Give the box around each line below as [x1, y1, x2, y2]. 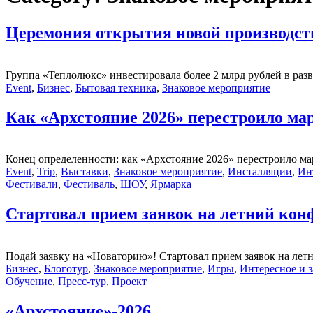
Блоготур [44, 263, 88, 275]
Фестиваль [64, 178, 115, 191]
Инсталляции [228, 166, 292, 178]
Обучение [6, 275, 52, 288]
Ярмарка [150, 178, 191, 191]
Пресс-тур [58, 275, 106, 288]
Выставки [61, 166, 108, 178]
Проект [112, 275, 147, 288]
